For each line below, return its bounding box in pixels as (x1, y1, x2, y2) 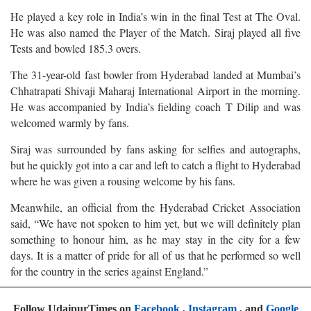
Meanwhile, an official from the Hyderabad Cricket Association (10, 199, 301, 215)
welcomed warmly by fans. (10, 115, 129, 130)
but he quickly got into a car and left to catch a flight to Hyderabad (10, 157, 301, 172)
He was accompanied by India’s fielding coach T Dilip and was (10, 99, 301, 114)
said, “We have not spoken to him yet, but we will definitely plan (10, 215, 301, 230)
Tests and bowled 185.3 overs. (10, 40, 141, 56)
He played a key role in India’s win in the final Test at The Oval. (10, 8, 301, 24)
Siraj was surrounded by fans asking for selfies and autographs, (10, 141, 301, 156)
